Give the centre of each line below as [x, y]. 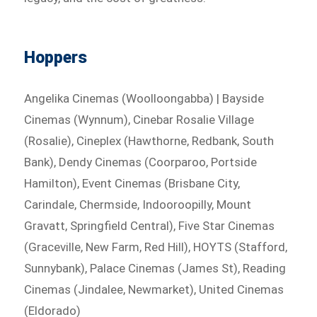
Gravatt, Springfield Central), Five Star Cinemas [150, 226]
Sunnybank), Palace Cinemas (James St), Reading [155, 269]
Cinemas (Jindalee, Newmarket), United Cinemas [154, 290]
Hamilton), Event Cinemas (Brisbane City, [132, 184]
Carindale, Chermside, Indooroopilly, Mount [138, 205]
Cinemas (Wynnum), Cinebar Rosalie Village [139, 120]
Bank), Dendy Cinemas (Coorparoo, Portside [141, 162]
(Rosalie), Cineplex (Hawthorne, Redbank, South [149, 141]
